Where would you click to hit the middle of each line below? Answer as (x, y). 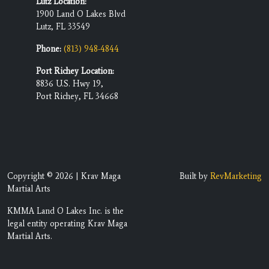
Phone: (49, 49)
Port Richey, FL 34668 (77, 97)
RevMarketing (236, 177)
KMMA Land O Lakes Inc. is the (65, 211)
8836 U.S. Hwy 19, (70, 84)
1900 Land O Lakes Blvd (81, 14)
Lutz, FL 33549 (63, 27)
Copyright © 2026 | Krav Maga (64, 177)
